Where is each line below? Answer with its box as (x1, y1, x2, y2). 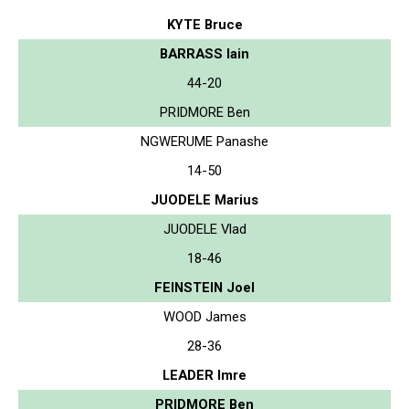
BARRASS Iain (160, 45, 249, 62)
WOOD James (163, 308, 246, 325)
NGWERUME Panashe (141, 132, 268, 150)
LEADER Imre (163, 366, 246, 383)
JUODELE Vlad (163, 220, 246, 237)
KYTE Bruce (166, 16, 243, 33)
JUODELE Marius (151, 191, 258, 208)
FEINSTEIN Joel (154, 278, 255, 296)
